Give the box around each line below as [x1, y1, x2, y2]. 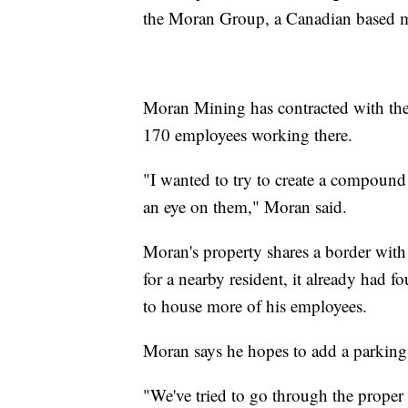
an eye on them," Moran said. [143, 194, 347, 218]
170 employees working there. [143, 122, 352, 146]
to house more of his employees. [143, 293, 367, 317]
